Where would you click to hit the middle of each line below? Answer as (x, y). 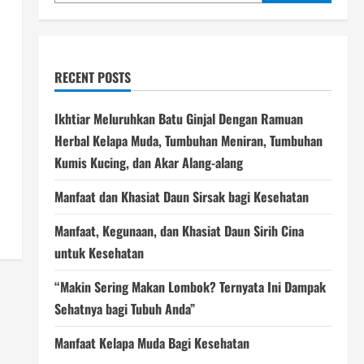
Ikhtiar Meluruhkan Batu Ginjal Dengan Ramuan (178, 119)
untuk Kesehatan (99, 253)
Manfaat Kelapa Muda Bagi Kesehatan (152, 343)
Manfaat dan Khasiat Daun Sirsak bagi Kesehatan (181, 197)
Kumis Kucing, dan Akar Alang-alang (148, 162)
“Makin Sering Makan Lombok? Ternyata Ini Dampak (190, 287)
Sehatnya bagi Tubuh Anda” (124, 309)
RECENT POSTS (92, 77)
